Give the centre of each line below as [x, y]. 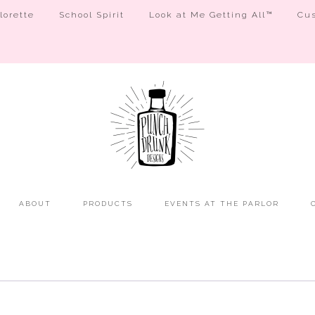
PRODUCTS [108, 204]
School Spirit [92, 15]
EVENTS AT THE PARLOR [221, 204]
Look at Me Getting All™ [211, 15]
